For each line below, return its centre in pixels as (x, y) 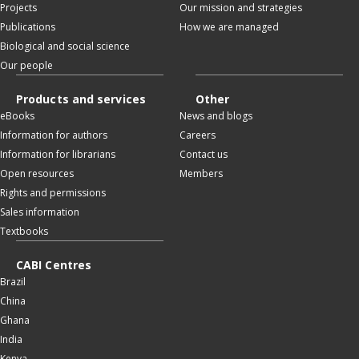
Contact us (204, 154)
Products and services (81, 99)
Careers (198, 135)
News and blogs (216, 115)
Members (201, 173)
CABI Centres (54, 264)
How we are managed (229, 26)
